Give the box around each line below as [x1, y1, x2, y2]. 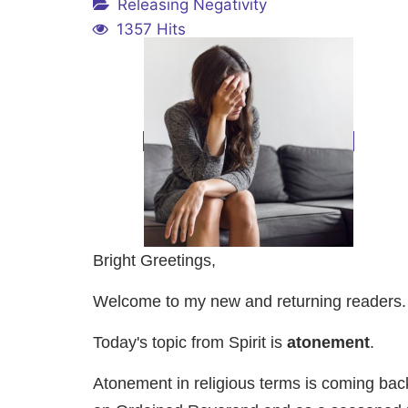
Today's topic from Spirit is [93, 333, 287, 352]
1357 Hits [117, 20, 186, 39]
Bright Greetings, [93, 251, 216, 270]
